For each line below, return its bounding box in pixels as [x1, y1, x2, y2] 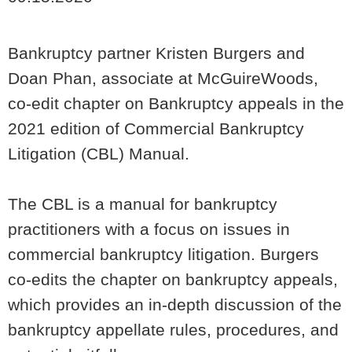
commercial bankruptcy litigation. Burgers [8, 245, 319, 263]
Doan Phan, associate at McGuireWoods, [8, 69, 318, 87]
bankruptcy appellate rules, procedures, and [8, 321, 339, 339]
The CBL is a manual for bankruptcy [8, 195, 277, 213]
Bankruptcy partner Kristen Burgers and [8, 44, 305, 62]
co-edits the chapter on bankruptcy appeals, [8, 270, 338, 288]
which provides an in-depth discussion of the [8, 295, 342, 313]
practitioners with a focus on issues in [8, 220, 290, 238]
